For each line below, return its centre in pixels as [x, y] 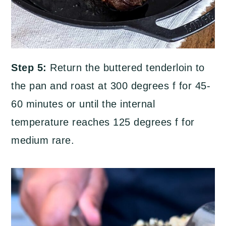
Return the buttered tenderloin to [126, 67]
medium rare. [43, 140]
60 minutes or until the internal [83, 104]
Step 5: [29, 67]
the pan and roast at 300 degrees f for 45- [111, 86]
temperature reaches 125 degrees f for [103, 122]
